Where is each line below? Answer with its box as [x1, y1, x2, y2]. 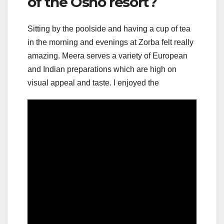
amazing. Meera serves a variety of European [27, 51, 187, 60]
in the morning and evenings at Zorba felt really [27, 37, 193, 46]
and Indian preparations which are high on [27, 64, 176, 73]
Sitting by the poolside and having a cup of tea [27, 24, 190, 33]
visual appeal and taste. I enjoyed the [27, 78, 159, 87]
